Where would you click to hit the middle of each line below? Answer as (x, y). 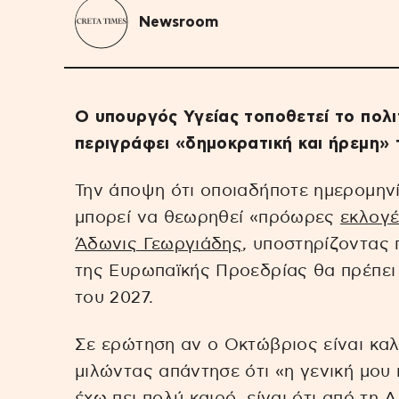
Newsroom (179, 22)
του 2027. (114, 297)
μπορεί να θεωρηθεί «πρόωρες (208, 217)
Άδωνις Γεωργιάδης (159, 244)
